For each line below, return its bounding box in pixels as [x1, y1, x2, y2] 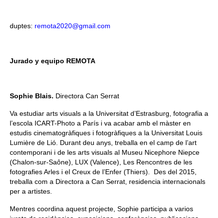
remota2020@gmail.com [35, 21, 110, 30]
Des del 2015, [154, 167, 197, 176]
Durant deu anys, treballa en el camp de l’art [60, 138, 197, 146]
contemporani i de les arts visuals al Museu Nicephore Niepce [10, 148, 200, 156]
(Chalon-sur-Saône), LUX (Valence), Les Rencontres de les [10, 158, 192, 166]
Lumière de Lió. [10, 138, 60, 146]
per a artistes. [10, 187, 52, 195]
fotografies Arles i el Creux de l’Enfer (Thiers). [10, 167, 154, 176]
